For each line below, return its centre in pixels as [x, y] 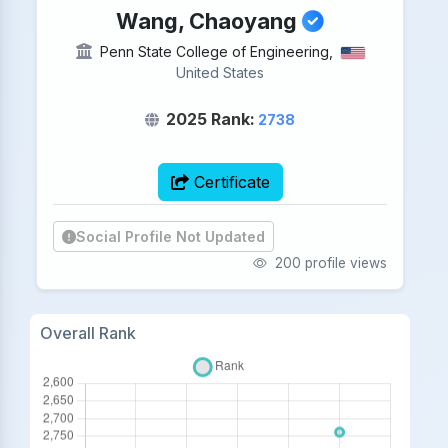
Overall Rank [87, 333]
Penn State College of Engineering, [216, 51]
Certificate [229, 182]
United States [220, 72]
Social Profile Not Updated [171, 237]
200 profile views [329, 263]
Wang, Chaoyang [209, 21]
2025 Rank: [211, 119]
